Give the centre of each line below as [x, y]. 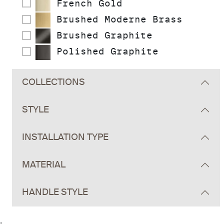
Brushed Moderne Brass [116, 19]
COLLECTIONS [53, 82]
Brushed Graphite [101, 35]
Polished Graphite [104, 51]
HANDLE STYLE [55, 192]
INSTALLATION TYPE [65, 137]
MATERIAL [44, 165]
